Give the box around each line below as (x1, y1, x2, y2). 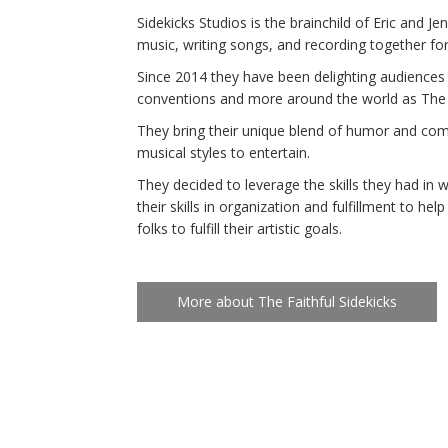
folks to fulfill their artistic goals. (137, 219, 346, 238)
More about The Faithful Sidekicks (177, 292, 397, 311)
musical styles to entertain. (137, 143, 310, 162)
